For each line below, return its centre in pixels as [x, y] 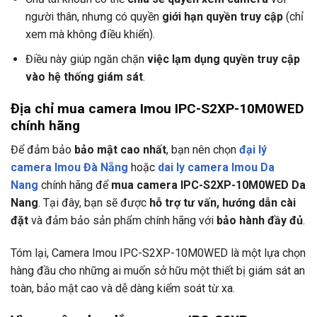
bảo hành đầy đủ [260, 221]
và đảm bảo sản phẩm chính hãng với [122, 221]
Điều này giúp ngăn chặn [86, 59]
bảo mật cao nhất [120, 150]
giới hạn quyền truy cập [222, 17]
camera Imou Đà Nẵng [69, 168]
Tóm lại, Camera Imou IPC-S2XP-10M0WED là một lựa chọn [158, 253]
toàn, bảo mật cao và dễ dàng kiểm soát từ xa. [123, 289]
